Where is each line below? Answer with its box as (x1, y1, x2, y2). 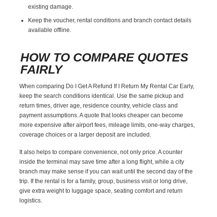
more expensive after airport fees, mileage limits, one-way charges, (19, 121, 195, 128)
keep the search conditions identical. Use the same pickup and (19, 92, 184, 99)
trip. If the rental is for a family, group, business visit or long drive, (19, 177, 188, 185)
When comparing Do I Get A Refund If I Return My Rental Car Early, (19, 82, 195, 90)
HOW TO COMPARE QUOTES (20, 50, 189, 64)
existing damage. (28, 3, 74, 10)
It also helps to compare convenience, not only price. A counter (19, 148, 183, 155)
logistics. (19, 197, 43, 204)
